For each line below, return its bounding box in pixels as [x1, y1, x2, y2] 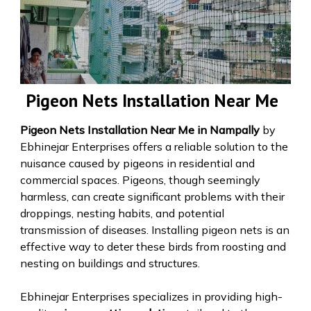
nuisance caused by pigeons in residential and [19, 155, 255, 170]
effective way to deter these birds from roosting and [19, 239, 286, 253]
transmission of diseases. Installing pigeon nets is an [19, 222, 289, 237]
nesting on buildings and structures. [19, 255, 200, 270]
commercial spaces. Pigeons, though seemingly [19, 172, 260, 187]
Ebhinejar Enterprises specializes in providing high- [19, 289, 283, 303]
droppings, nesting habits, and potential [19, 205, 224, 220]
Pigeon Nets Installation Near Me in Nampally [19, 122, 262, 137]
